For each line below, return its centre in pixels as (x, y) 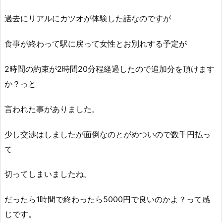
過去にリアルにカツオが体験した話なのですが (88, 19)
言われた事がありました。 (52, 109)
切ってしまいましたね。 (48, 174)
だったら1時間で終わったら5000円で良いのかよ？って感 (107, 199)
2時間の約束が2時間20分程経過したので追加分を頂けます (110, 69)
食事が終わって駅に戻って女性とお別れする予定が (96, 44)
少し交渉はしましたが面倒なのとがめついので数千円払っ (108, 134)
